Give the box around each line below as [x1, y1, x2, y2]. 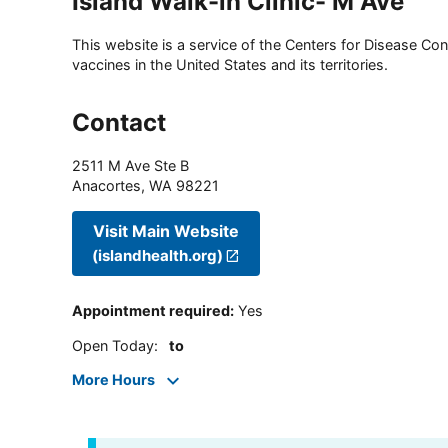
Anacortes [72, 177, 141, 195]
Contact [72, 108, 166, 138]
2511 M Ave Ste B [72, 157, 189, 175]
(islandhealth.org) [92, 245, 223, 265]
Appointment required [72, 302, 230, 320]
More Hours [72, 371, 155, 389]
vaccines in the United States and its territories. [72, 56, 388, 74]
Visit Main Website [93, 220, 240, 241]
